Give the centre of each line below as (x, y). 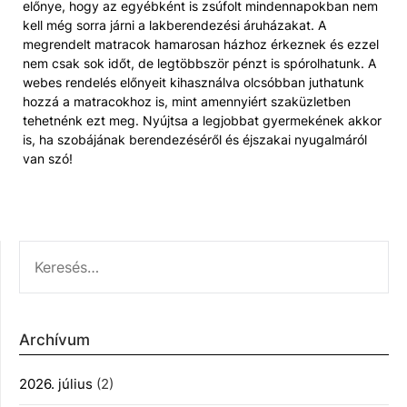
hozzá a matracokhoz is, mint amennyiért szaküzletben (187, 101)
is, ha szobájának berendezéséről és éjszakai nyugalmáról (195, 139)
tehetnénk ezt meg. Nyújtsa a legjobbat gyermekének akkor (202, 120)
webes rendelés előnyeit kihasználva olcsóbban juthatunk (194, 82)
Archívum (55, 340)
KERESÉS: (50, 250)
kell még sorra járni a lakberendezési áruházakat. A (174, 25)
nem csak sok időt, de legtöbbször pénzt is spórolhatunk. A (199, 63)
